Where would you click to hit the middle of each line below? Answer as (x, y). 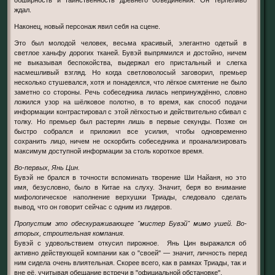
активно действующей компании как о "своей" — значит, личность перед (130, 253)
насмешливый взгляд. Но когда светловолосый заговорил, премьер (130, 73)
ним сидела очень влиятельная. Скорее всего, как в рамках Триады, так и (130, 263)
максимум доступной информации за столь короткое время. (109, 151)
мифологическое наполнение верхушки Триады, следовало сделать (130, 197)
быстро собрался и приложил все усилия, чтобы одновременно (130, 132)
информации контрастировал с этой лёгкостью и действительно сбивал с (130, 112)
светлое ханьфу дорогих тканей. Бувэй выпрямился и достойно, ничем (130, 53)
